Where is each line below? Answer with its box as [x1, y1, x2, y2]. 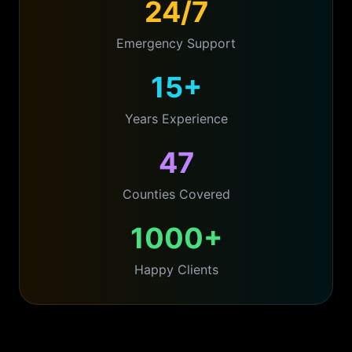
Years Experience [124, 111, 228, 126]
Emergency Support [116, 35, 236, 51]
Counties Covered [122, 186, 230, 202]
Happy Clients [134, 262, 218, 277]
